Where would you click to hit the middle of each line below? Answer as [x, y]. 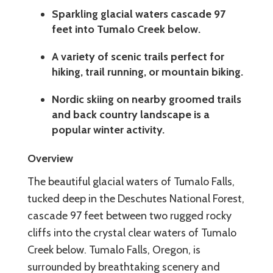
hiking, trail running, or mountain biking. [147, 72]
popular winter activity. [108, 129]
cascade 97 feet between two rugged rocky [129, 215]
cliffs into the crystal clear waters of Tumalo [132, 232]
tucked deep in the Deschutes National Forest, [136, 198]
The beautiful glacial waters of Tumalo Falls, [131, 181]
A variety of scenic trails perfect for [138, 56]
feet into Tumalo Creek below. [126, 29]
